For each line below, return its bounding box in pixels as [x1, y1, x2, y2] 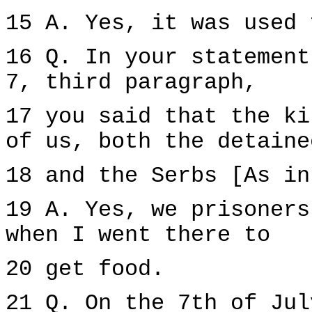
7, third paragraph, [6, 70, 257, 95]
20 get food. [6, 257, 164, 282]
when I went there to [6, 223, 270, 248]
